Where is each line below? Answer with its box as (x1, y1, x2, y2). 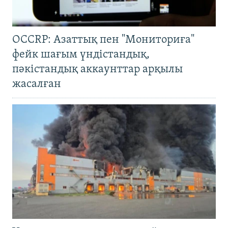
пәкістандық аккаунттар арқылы (12, 64, 183, 76)
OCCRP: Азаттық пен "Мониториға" (12, 34, 194, 46)
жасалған (12, 78, 61, 91)
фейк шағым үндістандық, (12, 49, 150, 61)
